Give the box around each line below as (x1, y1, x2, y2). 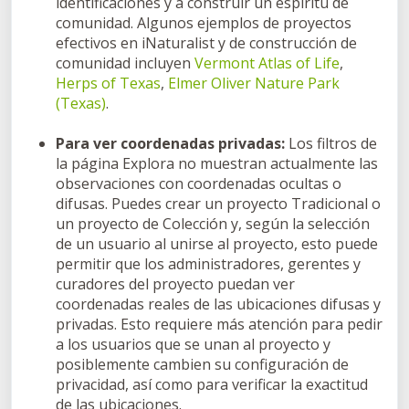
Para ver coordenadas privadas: (56, 132, 285, 153)
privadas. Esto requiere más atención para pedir (56, 313, 383, 334)
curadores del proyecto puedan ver (56, 273, 295, 294)
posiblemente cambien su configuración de (56, 353, 349, 374)
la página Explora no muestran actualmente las (56, 152, 378, 173)
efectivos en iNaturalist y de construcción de (56, 32, 357, 53)
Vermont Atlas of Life (194, 52, 340, 73)
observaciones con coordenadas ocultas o (56, 173, 341, 194)
